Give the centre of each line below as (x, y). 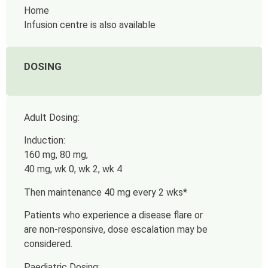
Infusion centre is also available (90, 25)
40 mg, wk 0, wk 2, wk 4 (73, 169)
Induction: (45, 141)
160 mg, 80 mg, (56, 155)
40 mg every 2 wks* (146, 192)
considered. (48, 244)
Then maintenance (64, 192)
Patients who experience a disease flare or (113, 215)
